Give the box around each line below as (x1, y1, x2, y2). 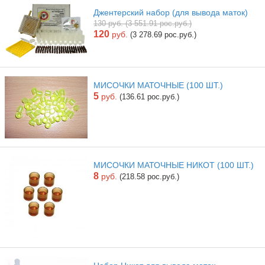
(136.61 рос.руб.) (119, 92, 179, 102)
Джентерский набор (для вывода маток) (93, 8, 248, 17)
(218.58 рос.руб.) (119, 172, 179, 181)
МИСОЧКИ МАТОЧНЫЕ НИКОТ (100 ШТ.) (93, 160, 254, 170)
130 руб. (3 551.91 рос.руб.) (93, 19, 192, 28)
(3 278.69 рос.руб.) (130, 30, 196, 39)
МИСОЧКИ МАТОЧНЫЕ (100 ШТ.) (93, 80, 223, 91)
